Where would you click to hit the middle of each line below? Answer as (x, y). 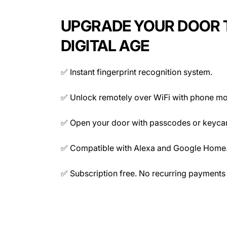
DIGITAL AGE (105, 45)
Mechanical (48, 197)
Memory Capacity (60, 7)
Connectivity (51, 96)
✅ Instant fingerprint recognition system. (137, 72)
